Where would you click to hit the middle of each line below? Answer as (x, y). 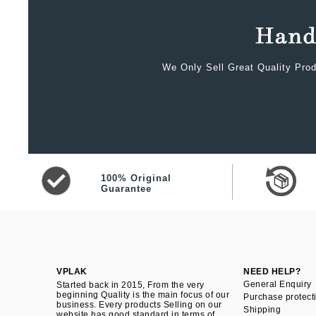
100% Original (136, 178)
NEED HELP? (272, 272)
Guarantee (127, 189)
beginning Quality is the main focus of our (143, 295)
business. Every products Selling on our (139, 305)
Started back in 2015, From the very (130, 285)
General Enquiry (278, 285)
